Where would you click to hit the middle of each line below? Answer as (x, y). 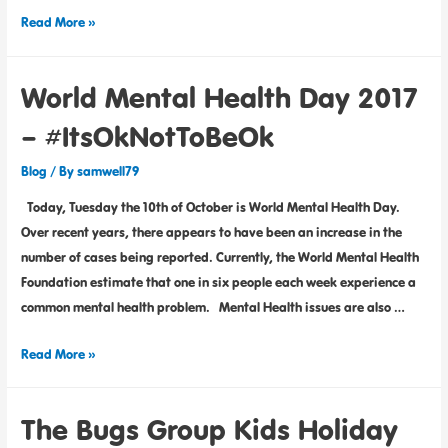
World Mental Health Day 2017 (220, 97)
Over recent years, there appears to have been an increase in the (212, 231)
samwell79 (108, 171)
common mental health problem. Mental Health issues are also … (213, 306)
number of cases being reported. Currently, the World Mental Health (220, 256)
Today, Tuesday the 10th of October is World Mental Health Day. (211, 206)
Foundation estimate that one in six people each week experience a (219, 281)
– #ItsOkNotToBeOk (148, 136)
